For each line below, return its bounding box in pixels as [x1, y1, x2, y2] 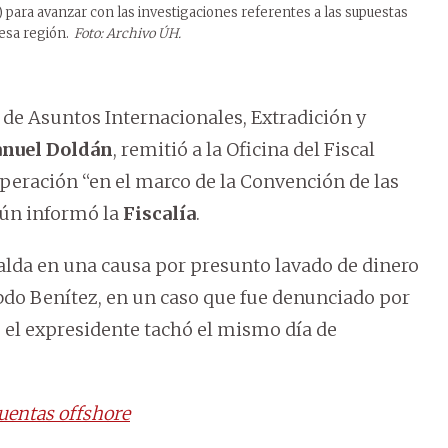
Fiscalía [123, 202, 196, 226]
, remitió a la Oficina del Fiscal [113, 138, 375, 162]
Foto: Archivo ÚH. [74, 25, 181, 43]
